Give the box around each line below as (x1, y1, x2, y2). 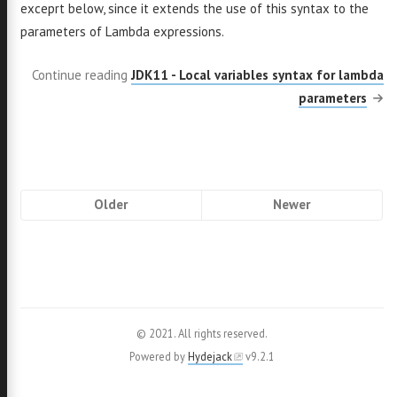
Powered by (128, 349, 188, 363)
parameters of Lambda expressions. (19, 23, 224, 40)
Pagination (19, 189, 112, 215)
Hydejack (187, 349, 232, 363)
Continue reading (32, 66, 131, 83)
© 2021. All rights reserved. (136, 326, 268, 340)
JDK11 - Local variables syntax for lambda (131, 66, 384, 83)
